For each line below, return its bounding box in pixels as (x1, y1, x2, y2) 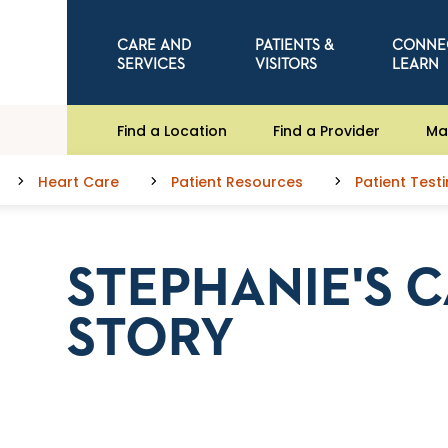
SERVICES (117, 56, 186, 72)
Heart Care (38, 172, 119, 192)
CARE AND (117, 37, 192, 53)
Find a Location (117, 120, 228, 141)
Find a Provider (273, 120, 381, 141)
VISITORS (254, 56, 317, 72)
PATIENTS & (254, 37, 334, 53)
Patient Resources (171, 172, 303, 192)
